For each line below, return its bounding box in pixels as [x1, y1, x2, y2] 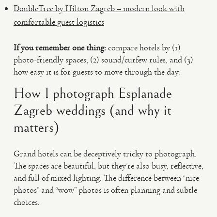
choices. [14, 197, 40, 207]
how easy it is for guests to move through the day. [14, 66, 180, 77]
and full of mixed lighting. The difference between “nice [14, 172, 199, 183]
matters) [14, 119, 59, 136]
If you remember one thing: [14, 42, 106, 53]
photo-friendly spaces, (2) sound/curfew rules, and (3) [14, 54, 193, 65]
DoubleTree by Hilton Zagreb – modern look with [14, 3, 185, 14]
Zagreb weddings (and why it [14, 102, 171, 119]
